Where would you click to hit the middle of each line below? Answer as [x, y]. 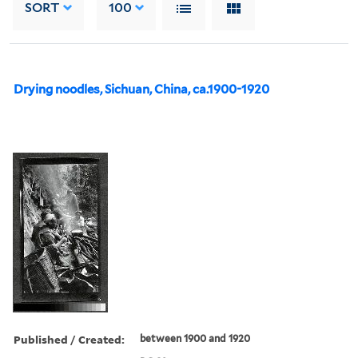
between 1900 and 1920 [195, 338]
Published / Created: [69, 339]
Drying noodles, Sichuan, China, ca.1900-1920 [141, 89]
